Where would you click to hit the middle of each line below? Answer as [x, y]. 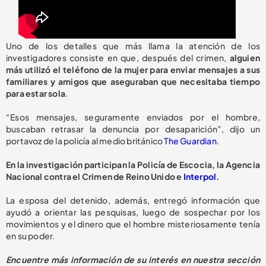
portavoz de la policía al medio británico [85, 140]
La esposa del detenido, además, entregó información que [133, 200]
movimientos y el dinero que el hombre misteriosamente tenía [133, 224]
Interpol [200, 176]
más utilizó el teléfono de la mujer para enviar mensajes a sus [133, 69]
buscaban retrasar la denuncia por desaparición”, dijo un [133, 129]
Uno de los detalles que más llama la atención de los [133, 45]
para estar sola [36, 93]
